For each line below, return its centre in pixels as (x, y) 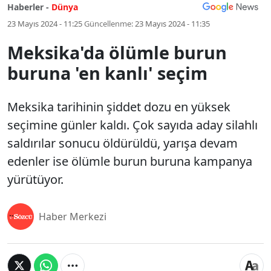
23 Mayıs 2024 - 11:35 (172, 24)
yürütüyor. (35, 179)
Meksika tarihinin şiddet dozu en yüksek (119, 107)
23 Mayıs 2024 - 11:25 (45, 24)
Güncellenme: (109, 24)
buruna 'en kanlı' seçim (107, 73)
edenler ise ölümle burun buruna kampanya (130, 161)
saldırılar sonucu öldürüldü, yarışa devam (122, 143)
